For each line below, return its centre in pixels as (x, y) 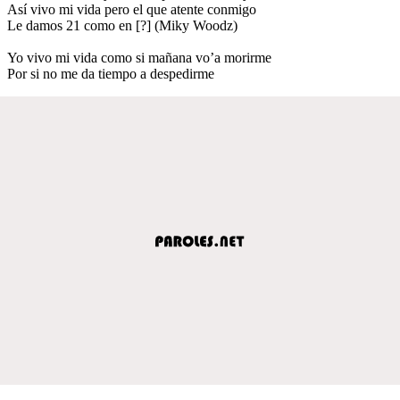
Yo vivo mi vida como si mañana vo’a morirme (139, 57)
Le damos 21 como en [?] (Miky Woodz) (122, 25)
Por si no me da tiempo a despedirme (111, 73)
